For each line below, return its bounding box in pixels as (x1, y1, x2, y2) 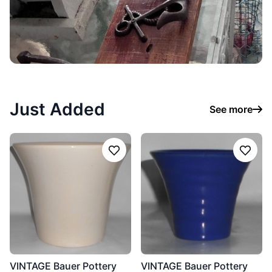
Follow (113, 150, 143, 163)
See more (209, 103, 253, 115)
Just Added (10, 99, 105, 120)
